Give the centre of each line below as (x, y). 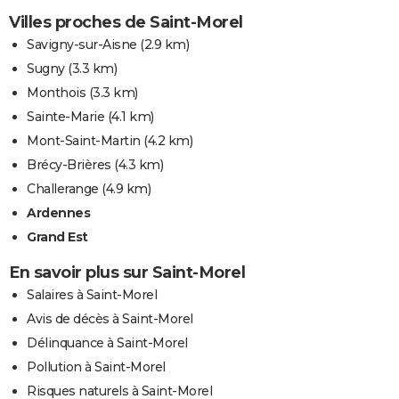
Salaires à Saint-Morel (92, 295)
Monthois (56, 93)
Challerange (63, 189)
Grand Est (57, 237)
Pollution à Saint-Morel (96, 367)
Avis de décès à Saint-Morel (110, 319)
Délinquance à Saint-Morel (107, 343)
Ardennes (58, 213)
